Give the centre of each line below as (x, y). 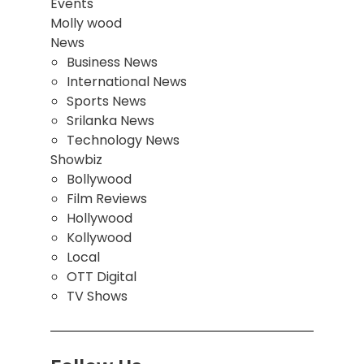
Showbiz (77, 160)
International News (127, 82)
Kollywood (100, 238)
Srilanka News (111, 121)
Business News (113, 63)
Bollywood (100, 180)
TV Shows (97, 297)
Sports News (107, 102)
